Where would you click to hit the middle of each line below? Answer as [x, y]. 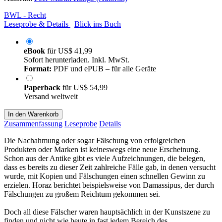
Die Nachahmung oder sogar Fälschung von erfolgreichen [95, 140]
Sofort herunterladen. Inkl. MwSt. [77, 59]
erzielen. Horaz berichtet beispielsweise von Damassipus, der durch [109, 185]
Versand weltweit [51, 96]
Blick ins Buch [98, 24]
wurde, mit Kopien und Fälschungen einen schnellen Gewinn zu [105, 176]
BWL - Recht [25, 15]
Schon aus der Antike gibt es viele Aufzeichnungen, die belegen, [105, 158]
